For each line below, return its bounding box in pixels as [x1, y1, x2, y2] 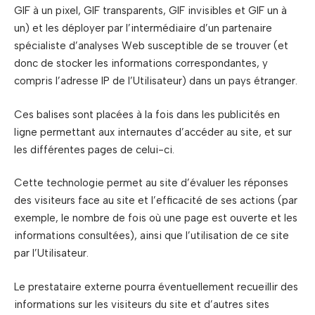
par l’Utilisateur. [14, 247, 89, 259]
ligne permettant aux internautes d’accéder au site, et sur [14, 125, 292, 139]
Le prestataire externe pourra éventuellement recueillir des [14, 280, 298, 293]
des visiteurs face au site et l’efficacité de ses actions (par [14, 194, 297, 207]
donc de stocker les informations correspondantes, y [14, 57, 268, 70]
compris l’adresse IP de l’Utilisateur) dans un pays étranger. [14, 75, 297, 87]
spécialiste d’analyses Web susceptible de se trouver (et [14, 39, 288, 52]
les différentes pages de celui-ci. [14, 143, 174, 156]
